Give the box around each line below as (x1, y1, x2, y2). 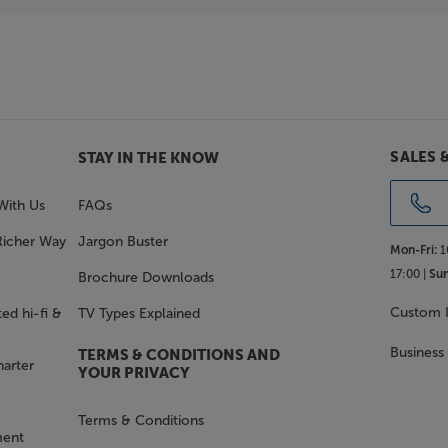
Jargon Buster (77, 233, 168, 251)
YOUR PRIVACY (77, 366, 190, 382)
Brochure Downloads (77, 269, 214, 287)
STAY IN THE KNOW (77, 151, 219, 167)
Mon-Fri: (390, 243, 438, 258)
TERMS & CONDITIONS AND (77, 348, 280, 364)
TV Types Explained (77, 305, 200, 323)
